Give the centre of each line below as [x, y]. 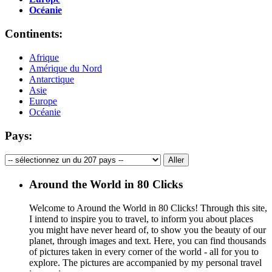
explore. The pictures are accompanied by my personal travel [145, 262]
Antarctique [52, 79]
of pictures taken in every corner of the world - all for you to [144, 251]
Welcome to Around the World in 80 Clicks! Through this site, [148, 208]
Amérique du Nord [66, 68]
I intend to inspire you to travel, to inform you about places [141, 219]
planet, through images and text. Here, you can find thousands [148, 240]
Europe [43, 101]
